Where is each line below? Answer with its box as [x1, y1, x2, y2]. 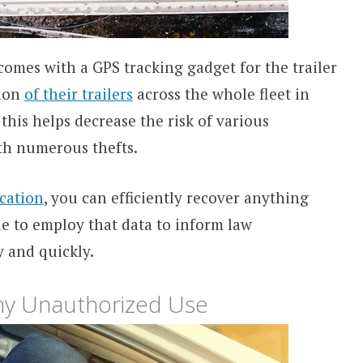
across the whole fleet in [132, 83, 310, 105]
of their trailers [23, 83, 133, 105]
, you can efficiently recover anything [43, 186, 309, 207]
